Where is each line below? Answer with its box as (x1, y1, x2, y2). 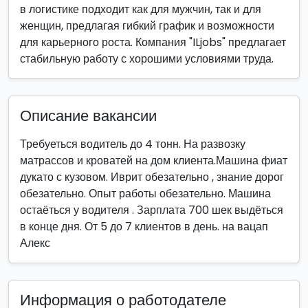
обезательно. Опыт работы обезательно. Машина (20, 186, 271, 201)
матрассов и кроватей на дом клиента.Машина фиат (20, 153, 287, 168)
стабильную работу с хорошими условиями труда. (20, 51, 274, 67)
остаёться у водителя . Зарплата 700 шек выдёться (20, 202, 283, 218)
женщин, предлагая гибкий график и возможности (20, 18, 274, 34)
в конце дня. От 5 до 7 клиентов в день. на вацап (20, 219, 268, 234)
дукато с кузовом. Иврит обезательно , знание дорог (20, 169, 284, 185)
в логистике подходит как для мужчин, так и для (20, 1, 261, 17)
